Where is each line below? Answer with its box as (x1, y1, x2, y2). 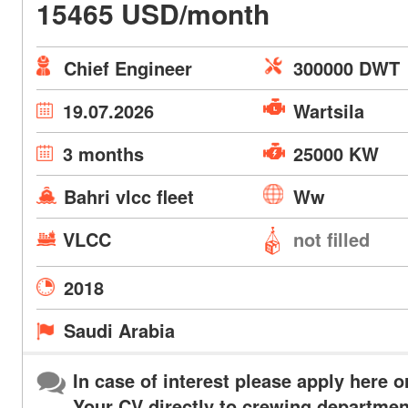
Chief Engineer (63, 55, 192, 81)
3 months (63, 140, 144, 167)
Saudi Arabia (63, 317, 175, 343)
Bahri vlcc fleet (63, 183, 194, 209)
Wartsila (293, 97, 365, 124)
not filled (293, 226, 371, 252)
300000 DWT (293, 55, 401, 81)
